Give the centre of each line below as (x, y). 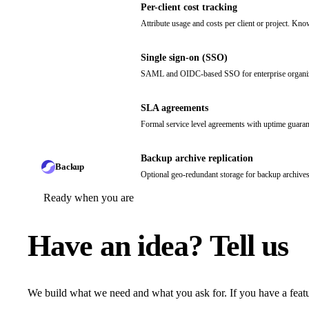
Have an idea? (119, 246)
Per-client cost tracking (189, 8)
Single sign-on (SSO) (184, 58)
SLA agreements (175, 108)
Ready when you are (89, 198)
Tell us (249, 246)
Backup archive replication (197, 159)
